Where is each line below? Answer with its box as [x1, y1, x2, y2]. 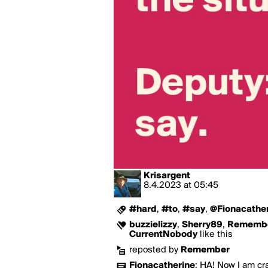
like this [197, 230, 233, 239]
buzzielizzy [129, 220, 177, 230]
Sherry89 [182, 220, 223, 230]
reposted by [129, 245, 181, 255]
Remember [181, 245, 230, 255]
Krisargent [144, 171, 190, 181]
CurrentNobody [129, 230, 197, 239]
